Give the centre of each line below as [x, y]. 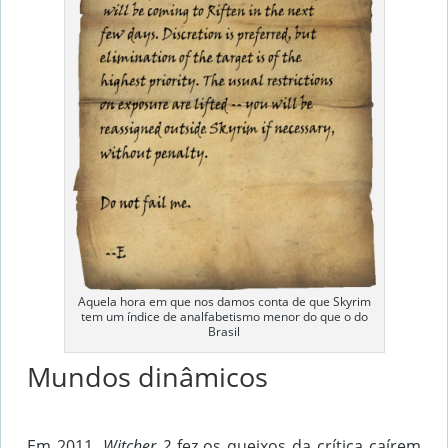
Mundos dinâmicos [147, 377]
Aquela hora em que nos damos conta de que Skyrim [224, 302]
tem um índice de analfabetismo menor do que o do [224, 317]
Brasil [224, 332]
